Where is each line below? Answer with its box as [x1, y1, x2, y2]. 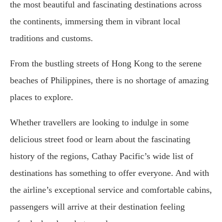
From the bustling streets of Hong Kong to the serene [10, 58, 202, 69]
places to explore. [10, 92, 73, 103]
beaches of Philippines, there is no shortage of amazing [10, 75, 209, 86]
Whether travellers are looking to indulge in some [10, 117, 189, 128]
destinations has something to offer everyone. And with [10, 168, 209, 178]
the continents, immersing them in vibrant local [10, 16, 180, 27]
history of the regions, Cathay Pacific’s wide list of [10, 151, 193, 162]
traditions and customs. [10, 33, 93, 44]
